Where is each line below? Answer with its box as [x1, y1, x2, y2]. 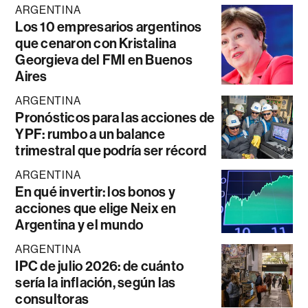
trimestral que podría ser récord [15, 142, 207, 159]
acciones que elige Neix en [15, 199, 177, 217]
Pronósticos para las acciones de [15, 109, 215, 126]
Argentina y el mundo [15, 216, 144, 233]
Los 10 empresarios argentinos [15, 18, 202, 35]
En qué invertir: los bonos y [15, 183, 176, 200]
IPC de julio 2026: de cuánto [15, 257, 184, 274]
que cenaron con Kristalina [15, 34, 177, 52]
